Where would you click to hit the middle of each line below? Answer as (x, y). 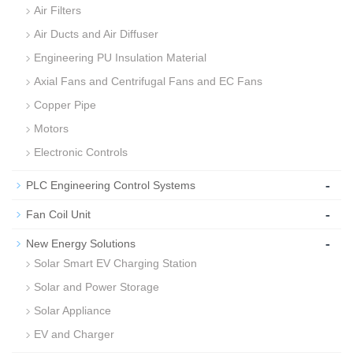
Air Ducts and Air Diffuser (96, 34)
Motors (51, 128)
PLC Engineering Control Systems (111, 185)
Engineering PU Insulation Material (120, 58)
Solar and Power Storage (97, 287)
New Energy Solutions (81, 243)
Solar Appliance (72, 310)
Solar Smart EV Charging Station (115, 263)
